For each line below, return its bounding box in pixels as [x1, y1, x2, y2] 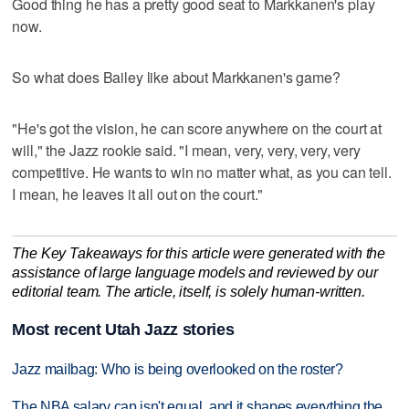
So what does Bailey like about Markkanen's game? [12, 67, 341, 89]
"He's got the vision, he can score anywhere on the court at [12, 118, 383, 140]
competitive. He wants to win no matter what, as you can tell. [12, 162, 392, 184]
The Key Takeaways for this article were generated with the [12, 246, 386, 262]
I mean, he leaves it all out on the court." [12, 184, 264, 205]
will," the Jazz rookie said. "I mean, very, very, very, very [12, 140, 361, 162]
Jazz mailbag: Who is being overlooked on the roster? [12, 361, 343, 377]
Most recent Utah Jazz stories [12, 320, 235, 339]
